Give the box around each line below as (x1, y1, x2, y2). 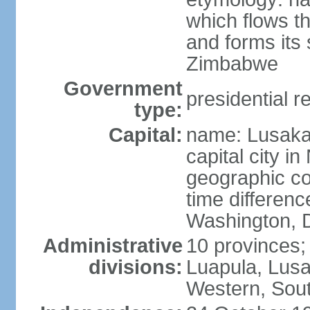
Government (63, 77, 183, 100)
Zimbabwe (185, 53, 278, 75)
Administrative (42, 235, 183, 257)
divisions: (88, 256, 183, 278)
